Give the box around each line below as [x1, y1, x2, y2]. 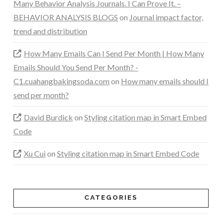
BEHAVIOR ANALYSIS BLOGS [13, 12, 118, 22]
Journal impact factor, [129, 12, 203, 22]
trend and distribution [13, 26, 87, 36]
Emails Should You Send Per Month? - [13, 62, 138, 72]
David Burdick [23, 112, 73, 122]
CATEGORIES [84, 193, 138, 202]
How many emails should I [120, 76, 209, 86]
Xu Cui [23, 148, 46, 158]
